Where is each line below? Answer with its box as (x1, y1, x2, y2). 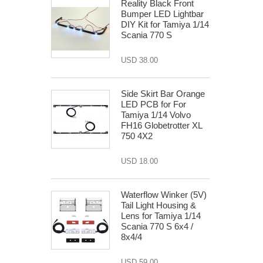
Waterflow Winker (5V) (121, 190, 207, 200)
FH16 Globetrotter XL (121, 120, 202, 130)
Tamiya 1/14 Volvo (121, 110, 191, 120)
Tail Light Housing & (121, 200, 196, 210)
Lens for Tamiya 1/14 (121, 211, 201, 221)
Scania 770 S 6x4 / (121, 221, 193, 231)
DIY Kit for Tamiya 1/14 (121, 19, 209, 29)
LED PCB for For (121, 99, 186, 109)
